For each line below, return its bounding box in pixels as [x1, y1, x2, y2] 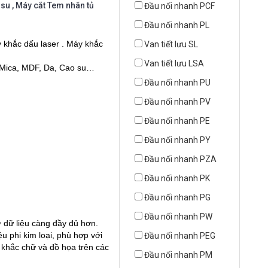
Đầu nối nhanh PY [144, 135, 211, 145]
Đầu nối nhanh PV [144, 97, 211, 107]
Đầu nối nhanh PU [144, 78, 211, 88]
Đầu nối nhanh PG [144, 193, 211, 203]
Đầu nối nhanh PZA [144, 154, 217, 165]
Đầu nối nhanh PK [144, 173, 211, 184]
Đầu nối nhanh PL [144, 20, 210, 31]
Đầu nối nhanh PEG [144, 231, 216, 241]
